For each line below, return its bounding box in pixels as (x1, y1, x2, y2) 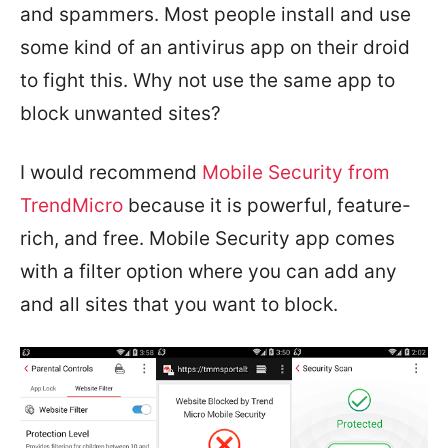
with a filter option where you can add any (20, 259, 397, 283)
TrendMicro (20, 193, 123, 217)
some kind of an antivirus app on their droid (20, 35, 410, 59)
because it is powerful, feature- (123, 193, 411, 217)
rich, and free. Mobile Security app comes (20, 226, 395, 250)
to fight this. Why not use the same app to (20, 68, 395, 92)
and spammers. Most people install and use (20, 2, 411, 26)
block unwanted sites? (20, 101, 221, 125)
